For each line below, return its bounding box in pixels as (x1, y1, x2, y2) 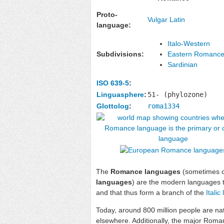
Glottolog (96, 101, 129, 110)
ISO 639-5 (96, 78, 129, 87)
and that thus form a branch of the (96, 188, 206, 196)
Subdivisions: (96, 49, 144, 58)
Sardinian (167, 60, 197, 68)
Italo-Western (167, 39, 210, 47)
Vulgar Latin (147, 15, 185, 23)
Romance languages (110, 167, 180, 175)
